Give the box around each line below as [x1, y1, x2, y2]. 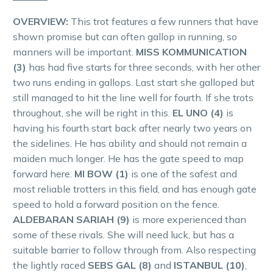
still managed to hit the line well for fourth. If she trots [13, 91, 253, 104]
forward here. [13, 168, 74, 180]
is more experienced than [130, 213, 246, 226]
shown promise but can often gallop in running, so [13, 30, 237, 43]
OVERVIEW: [13, 15, 71, 28]
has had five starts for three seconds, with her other [26, 61, 260, 74]
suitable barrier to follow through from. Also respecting [13, 244, 256, 257]
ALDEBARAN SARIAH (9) [13, 213, 130, 226]
